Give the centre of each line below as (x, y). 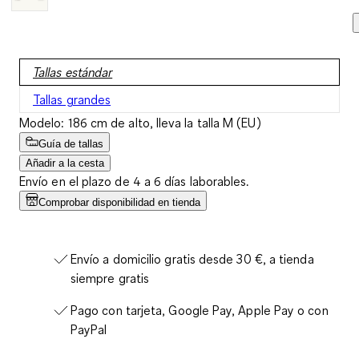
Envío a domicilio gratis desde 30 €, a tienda (192, 258)
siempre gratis (110, 278)
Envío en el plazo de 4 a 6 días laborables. (134, 181)
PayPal (89, 329)
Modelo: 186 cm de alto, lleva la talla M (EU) (140, 122)
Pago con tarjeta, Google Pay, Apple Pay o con (200, 310)
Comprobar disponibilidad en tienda (119, 202)
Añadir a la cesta (65, 163)
